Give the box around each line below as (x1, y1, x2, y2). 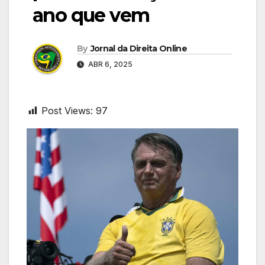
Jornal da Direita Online (90, 43, 187, 54)
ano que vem (33, 3, 150, 27)
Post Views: (41, 105, 93, 117)
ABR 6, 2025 (86, 60, 132, 69)
